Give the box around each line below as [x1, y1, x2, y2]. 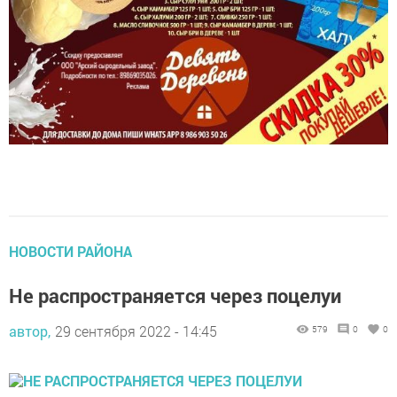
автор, [9, 310, 51, 330]
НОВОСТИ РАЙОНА [9, 230, 132, 250]
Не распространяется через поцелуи [9, 271, 341, 298]
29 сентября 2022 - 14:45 [55, 310, 217, 330]
